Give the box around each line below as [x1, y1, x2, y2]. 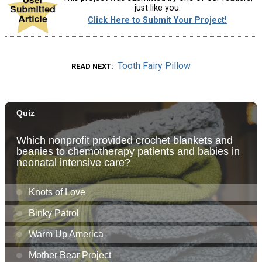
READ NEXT [71, 61, 112, 71]
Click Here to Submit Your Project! [88, 15, 227, 26]
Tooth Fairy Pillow [117, 60, 191, 71]
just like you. [134, 3, 181, 13]
